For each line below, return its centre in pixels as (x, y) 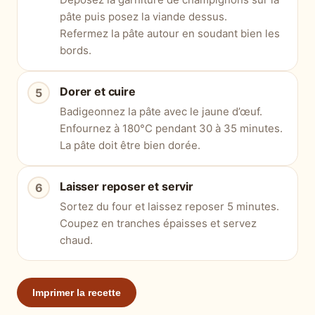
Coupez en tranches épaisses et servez (158, 224)
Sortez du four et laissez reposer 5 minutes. (169, 207)
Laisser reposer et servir (127, 187)
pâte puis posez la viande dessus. (143, 17)
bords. (76, 51)
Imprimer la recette (77, 293)
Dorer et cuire (98, 92)
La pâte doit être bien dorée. (130, 146)
